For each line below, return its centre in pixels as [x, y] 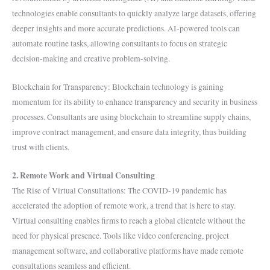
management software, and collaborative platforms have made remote [128, 250]
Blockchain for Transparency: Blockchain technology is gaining [118, 86]
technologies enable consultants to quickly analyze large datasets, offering [134, 13]
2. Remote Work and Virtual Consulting [83, 175]
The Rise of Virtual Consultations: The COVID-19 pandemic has [119, 190]
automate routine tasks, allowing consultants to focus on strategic [120, 43]
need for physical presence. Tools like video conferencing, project [121, 235]
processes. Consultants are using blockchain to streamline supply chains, [131, 117]
